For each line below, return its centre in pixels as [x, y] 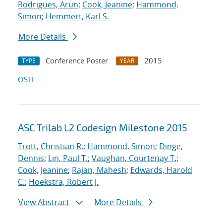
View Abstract [44, 202]
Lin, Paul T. [68, 158]
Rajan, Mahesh [99, 170]
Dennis [31, 158]
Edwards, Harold [161, 170]
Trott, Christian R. [51, 146]
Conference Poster [77, 61]
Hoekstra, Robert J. [64, 182]
